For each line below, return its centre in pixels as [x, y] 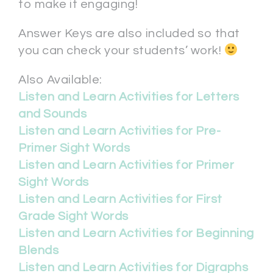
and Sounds [52, 114]
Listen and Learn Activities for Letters [129, 97]
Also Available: [60, 80]
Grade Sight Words [73, 217]
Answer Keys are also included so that [129, 34]
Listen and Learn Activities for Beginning [136, 234]
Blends [38, 251]
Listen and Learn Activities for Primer [126, 165]
